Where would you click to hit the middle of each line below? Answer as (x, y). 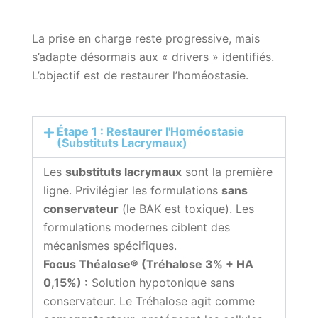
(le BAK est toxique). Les (186, 209)
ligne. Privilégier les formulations (132, 191)
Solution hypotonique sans (161, 283)
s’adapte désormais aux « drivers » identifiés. (153, 57)
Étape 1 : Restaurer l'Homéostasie (151, 132)
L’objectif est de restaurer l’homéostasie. (140, 76)
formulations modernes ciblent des (137, 227)
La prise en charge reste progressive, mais (146, 39)
